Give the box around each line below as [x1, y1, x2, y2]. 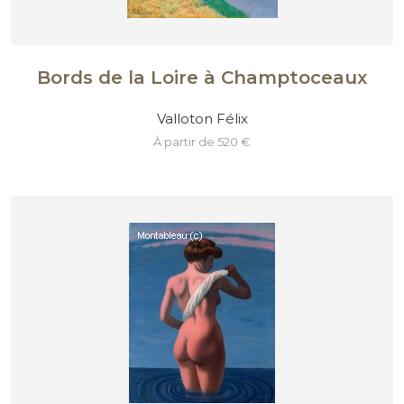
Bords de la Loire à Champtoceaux [37, 67, 367, 89]
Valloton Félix [156, 109, 248, 127]
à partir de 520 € [161, 134, 251, 150]
